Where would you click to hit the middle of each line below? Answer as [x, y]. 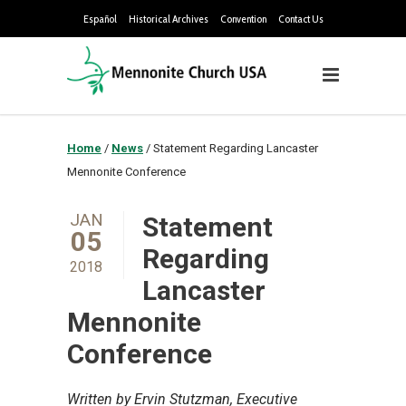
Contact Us [300, 19]
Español [100, 19]
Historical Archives [168, 19]
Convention [243, 19]
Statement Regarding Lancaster [236, 148]
